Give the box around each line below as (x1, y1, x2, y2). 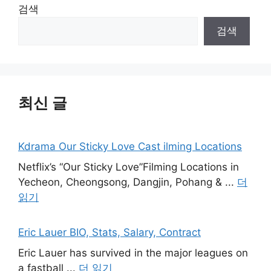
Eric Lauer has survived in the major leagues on (18, 246, 248, 259)
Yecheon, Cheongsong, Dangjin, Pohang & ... (18, 175, 237, 188)
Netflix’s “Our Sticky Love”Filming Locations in (18, 160, 239, 173)
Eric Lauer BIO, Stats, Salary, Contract (18, 226, 201, 238)
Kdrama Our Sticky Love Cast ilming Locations (18, 140, 242, 152)
